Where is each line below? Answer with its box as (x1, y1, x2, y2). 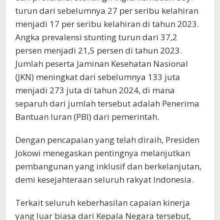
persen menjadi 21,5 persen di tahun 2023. (15, 44, 182, 56)
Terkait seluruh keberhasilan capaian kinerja (15, 196, 190, 208)
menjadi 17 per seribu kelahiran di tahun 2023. (15, 18, 199, 29)
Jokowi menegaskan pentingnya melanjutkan (15, 147, 190, 159)
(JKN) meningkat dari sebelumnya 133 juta (15, 71, 180, 82)
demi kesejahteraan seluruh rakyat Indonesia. (15, 173, 193, 185)
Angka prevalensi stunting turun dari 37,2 (15, 31, 177, 43)
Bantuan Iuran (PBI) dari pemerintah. (15, 110, 159, 122)
